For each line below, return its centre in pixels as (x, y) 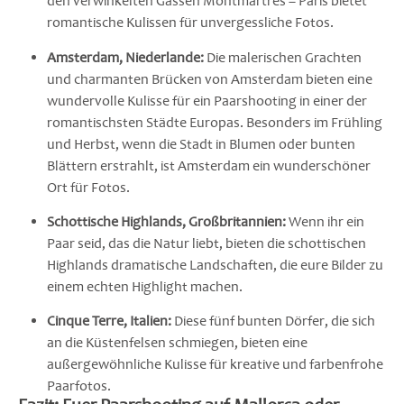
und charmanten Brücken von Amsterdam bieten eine (210, 79)
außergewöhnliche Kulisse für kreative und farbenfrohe (215, 365)
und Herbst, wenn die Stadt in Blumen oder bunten (201, 144)
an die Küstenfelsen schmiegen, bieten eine (177, 343)
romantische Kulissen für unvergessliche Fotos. (190, 23)
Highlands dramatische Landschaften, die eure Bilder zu (215, 265)
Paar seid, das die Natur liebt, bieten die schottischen (207, 243)
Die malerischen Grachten (283, 57)
